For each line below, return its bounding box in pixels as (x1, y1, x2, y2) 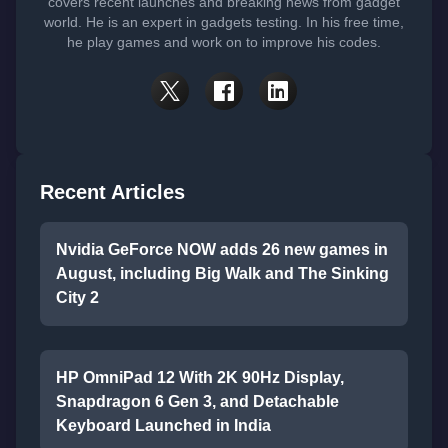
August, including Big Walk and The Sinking (56, 265, 389, 282)
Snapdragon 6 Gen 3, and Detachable (56, 393, 339, 410)
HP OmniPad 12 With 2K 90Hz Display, (56, 369, 344, 386)
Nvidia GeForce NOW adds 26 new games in (56, 241, 388, 258)
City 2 (56, 289, 99, 306)
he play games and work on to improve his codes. (67, 34, 381, 50)
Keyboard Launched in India (56, 417, 271, 434)
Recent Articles (40, 181, 185, 203)
